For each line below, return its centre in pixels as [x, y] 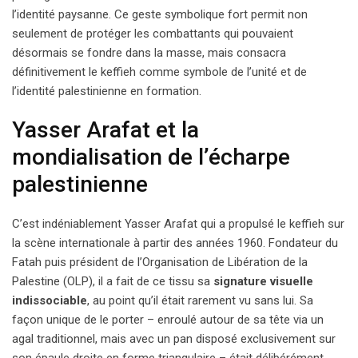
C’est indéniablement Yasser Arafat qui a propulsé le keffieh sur [178, 223]
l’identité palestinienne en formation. [107, 91]
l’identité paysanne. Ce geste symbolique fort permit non [160, 14]
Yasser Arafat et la [105, 129]
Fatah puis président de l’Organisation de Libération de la [160, 262]
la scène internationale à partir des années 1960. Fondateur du [175, 243]
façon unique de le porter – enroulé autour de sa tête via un [168, 319]
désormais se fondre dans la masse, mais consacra [149, 52]
